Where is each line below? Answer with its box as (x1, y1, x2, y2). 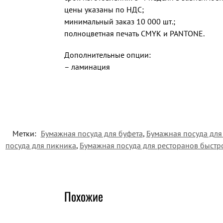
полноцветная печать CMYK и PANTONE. (64, 28, 205, 38)
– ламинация (64, 62, 110, 72)
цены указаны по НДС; (64, 4, 144, 14)
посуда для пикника (5, 140, 76, 150)
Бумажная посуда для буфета (40, 128, 143, 138)
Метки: (12, 128, 38, 138)
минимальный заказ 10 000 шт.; (64, 16, 175, 26)
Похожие (64, 187, 103, 205)
